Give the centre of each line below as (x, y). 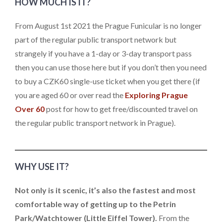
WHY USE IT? (42, 166)
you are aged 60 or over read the (70, 95)
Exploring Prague (156, 95)
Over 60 (30, 109)
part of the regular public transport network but (96, 40)
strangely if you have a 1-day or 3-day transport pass (103, 54)
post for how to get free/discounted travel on (121, 109)
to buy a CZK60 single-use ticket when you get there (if (108, 81)
